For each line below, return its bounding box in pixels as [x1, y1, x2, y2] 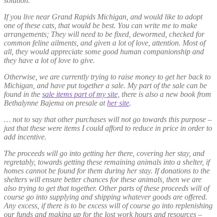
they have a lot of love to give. [4, 56, 95, 65]
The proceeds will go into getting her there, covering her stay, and [4, 149, 204, 158]
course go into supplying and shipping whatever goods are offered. [4, 193, 207, 201]
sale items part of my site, [42, 90, 120, 99]
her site [107, 99, 129, 108]
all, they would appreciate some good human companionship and [4, 47, 204, 56]
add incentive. [4, 133, 46, 141]
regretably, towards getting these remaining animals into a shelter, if [4, 158, 210, 167]
